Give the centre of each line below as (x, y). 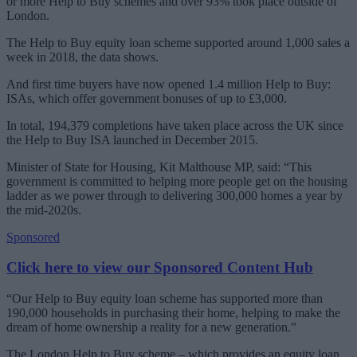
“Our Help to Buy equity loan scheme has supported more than (165, 298)
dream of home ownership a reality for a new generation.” (151, 327)
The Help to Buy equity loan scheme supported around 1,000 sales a (178, 42)
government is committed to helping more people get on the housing (177, 181)
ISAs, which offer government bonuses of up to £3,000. (147, 98)
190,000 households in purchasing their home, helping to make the (173, 312)
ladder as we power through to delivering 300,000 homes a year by (175, 195)
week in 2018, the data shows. (82, 57)
